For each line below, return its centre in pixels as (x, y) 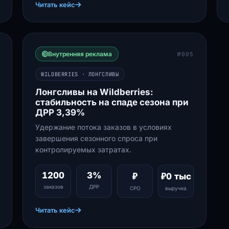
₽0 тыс (176, 176)
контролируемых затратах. (83, 150)
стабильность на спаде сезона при (112, 102)
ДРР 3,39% (60, 112)
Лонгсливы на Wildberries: (94, 92)
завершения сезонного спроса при (96, 138)
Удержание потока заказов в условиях (104, 127)
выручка (176, 188)
